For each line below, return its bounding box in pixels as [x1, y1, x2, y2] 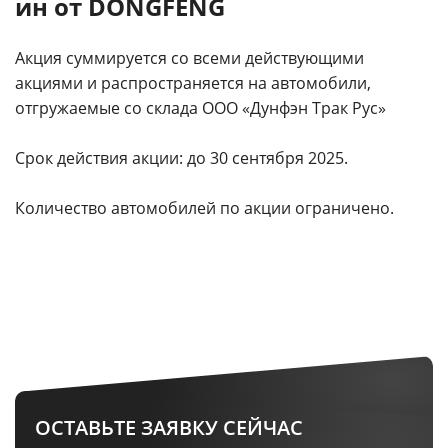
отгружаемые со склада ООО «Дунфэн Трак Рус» [15, 97, 386, 119]
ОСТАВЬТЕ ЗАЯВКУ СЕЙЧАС [35, 414, 303, 441]
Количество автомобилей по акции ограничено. [15, 197, 394, 219]
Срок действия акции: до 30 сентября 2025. [15, 147, 348, 169]
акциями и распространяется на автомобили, [15, 72, 371, 94]
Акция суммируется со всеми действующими [15, 47, 364, 69]
